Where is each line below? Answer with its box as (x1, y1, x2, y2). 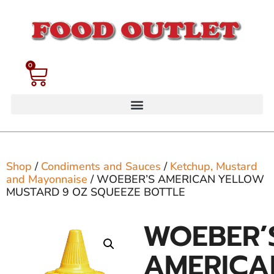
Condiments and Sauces (41, 159, 161, 174)
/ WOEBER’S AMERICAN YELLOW (87, 172, 264, 187)
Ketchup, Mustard (170, 159, 257, 174)
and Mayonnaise (6, 172, 87, 187)
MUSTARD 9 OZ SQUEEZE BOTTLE (6, 185, 185, 200)
